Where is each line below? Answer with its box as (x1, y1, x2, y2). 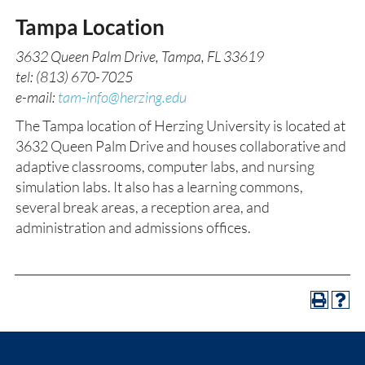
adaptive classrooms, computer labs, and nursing (15, 157, 314, 175)
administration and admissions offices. (15, 218, 251, 236)
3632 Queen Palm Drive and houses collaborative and (15, 137, 346, 155)
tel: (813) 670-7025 (15, 68, 133, 86)
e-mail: (15, 88, 58, 106)
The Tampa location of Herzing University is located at (15, 117, 345, 134)
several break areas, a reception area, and (15, 198, 270, 216)
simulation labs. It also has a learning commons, (15, 178, 303, 196)
